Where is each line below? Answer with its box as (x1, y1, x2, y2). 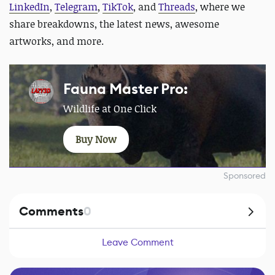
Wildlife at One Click (63, 102, 157, 116)
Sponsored (223, 170, 266, 182)
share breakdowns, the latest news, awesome (9, 17, 219, 31)
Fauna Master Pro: (63, 79, 188, 99)
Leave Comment (101, 236, 174, 249)
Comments (19, 203, 83, 220)
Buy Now (76, 133, 117, 147)
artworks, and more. (9, 34, 104, 48)
